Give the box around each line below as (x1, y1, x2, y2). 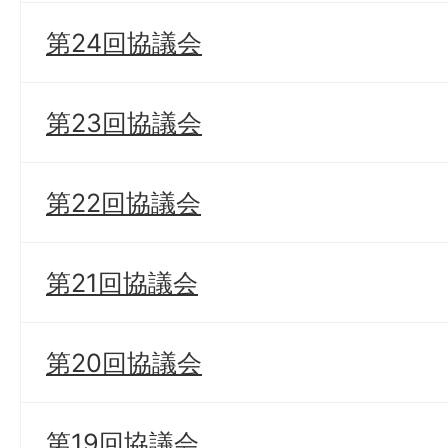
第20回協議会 (46, 347, 202, 378)
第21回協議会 (46, 267, 198, 298)
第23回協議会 (46, 107, 202, 138)
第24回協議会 (46, 27, 202, 58)
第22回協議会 (46, 187, 201, 218)
